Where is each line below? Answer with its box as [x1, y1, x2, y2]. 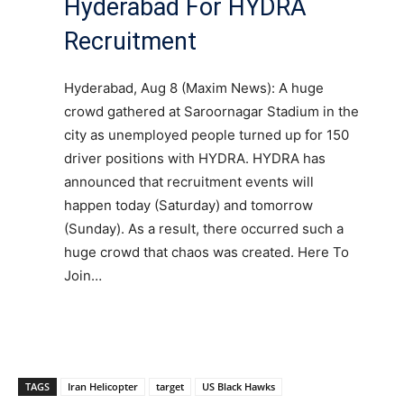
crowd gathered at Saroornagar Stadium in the [64, 102, 359, 120]
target [156, 379, 184, 393]
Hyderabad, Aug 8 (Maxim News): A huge [64, 78, 324, 96]
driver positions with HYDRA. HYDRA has [64, 149, 326, 167]
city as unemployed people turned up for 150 [64, 125, 349, 143]
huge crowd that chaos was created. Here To [64, 243, 349, 261]
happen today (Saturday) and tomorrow [64, 196, 313, 214]
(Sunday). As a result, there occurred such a [64, 219, 344, 237]
